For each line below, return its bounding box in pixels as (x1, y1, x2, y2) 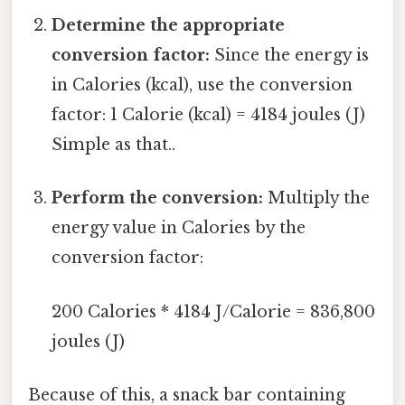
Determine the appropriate (52, 15, 286, 36)
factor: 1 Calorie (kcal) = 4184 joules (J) (52, 105, 366, 126)
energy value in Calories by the (52, 218, 306, 239)
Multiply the (263, 188, 371, 209)
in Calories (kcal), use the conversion (52, 75, 353, 96)
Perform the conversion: (52, 188, 264, 209)
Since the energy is (210, 45, 370, 66)
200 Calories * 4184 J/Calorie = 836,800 (52, 301, 376, 322)
